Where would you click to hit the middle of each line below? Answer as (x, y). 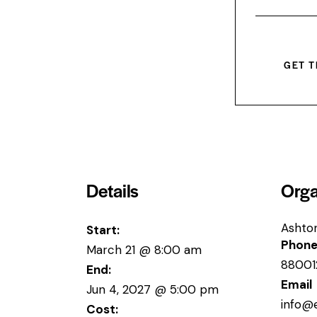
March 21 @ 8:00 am (144, 250)
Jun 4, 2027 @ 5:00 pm (152, 290)
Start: (103, 230)
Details (113, 190)
